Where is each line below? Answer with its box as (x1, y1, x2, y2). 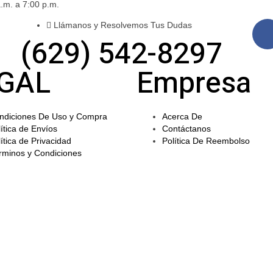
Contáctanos (162, 123, 211, 133)
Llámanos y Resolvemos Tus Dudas (53, 19, 192, 30)
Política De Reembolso (162, 135, 250, 146)
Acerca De (162, 111, 202, 121)
